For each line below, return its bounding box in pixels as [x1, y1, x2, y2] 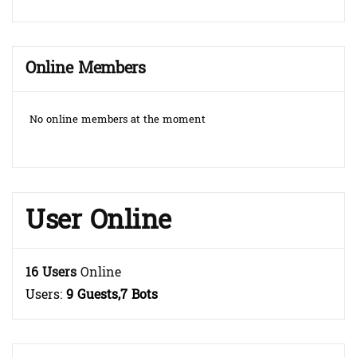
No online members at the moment [26, 110, 206, 130]
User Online [25, 197, 171, 245]
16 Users [25, 261, 76, 284]
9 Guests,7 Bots [66, 283, 158, 307]
